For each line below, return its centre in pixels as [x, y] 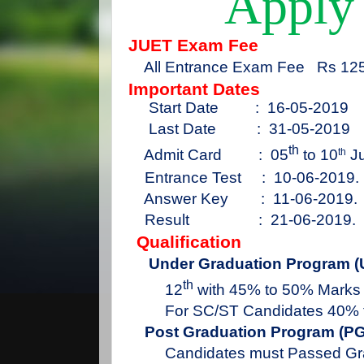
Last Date [182, 129]
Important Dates [194, 89]
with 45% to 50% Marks [277, 290]
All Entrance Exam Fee [224, 67]
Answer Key [186, 199]
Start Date [184, 108]
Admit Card [185, 155]
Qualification [191, 243]
